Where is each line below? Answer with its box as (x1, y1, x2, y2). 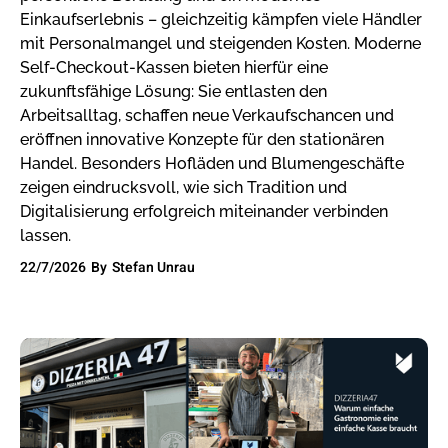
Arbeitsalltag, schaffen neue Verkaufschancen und (20, 106, 394, 125)
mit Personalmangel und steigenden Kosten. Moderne (20, 34, 421, 53)
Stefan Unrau (112, 257, 195, 278)
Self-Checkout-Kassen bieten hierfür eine (20, 58, 328, 77)
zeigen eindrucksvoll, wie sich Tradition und (20, 178, 347, 197)
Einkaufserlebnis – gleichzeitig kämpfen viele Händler (20, 10, 422, 29)
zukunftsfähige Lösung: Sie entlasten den (20, 82, 327, 101)
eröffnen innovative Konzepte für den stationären (20, 130, 384, 149)
